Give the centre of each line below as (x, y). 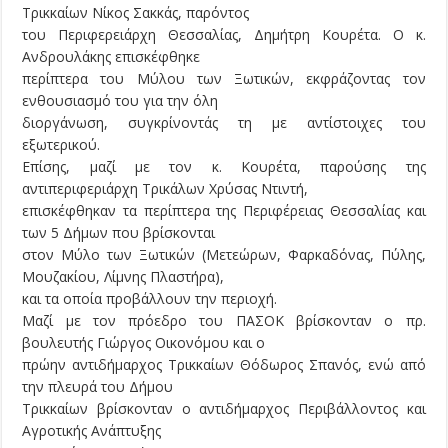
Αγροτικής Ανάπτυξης (92, 431)
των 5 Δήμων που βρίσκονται (119, 233)
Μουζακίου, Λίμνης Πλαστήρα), (123, 277)
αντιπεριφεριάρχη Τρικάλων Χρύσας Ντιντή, (165, 189)
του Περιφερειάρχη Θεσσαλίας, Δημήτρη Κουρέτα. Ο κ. (224, 35)
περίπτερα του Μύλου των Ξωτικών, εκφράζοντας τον (224, 79)
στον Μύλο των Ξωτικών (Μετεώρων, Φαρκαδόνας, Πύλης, (224, 255)
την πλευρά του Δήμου (98, 387)
